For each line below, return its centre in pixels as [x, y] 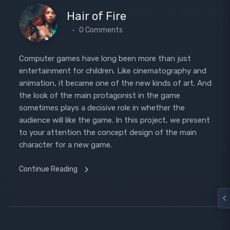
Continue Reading [48, 169]
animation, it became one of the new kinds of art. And [115, 83]
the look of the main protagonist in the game [99, 95]
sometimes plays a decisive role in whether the [102, 108]
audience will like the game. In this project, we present [114, 120]
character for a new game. [65, 145]
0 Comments [101, 30]
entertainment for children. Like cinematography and [112, 71]
